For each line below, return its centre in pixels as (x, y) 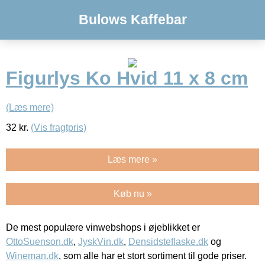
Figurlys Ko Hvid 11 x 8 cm (127, 78)
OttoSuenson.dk (40, 241)
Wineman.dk (32, 256)
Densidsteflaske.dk (168, 241)
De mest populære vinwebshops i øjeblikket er (103, 227)
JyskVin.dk (101, 241)
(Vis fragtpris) (59, 127)
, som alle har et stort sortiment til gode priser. (153, 256)
